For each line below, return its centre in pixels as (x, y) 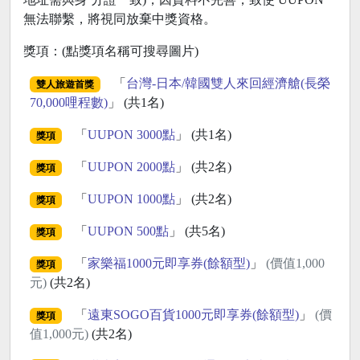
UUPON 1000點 (131, 199)
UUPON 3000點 (131, 135)
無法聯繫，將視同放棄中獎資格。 (120, 19)
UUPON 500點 (128, 231)
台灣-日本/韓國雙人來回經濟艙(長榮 (228, 84)
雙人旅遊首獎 (65, 85)
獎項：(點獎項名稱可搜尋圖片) (111, 51)
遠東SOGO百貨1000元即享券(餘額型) (193, 315)
